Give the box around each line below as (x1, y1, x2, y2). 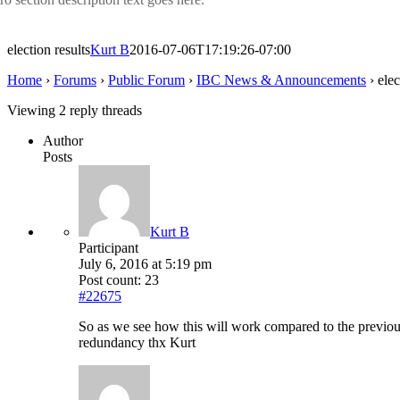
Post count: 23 (79, 272, 159, 288)
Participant (79, 240, 138, 256)
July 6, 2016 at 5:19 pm (79, 256, 212, 272)
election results (7, 42, 90, 58)
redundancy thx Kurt (79, 335, 196, 351)
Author (43, 133, 83, 149)
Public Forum (108, 72, 185, 88)
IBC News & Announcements (196, 72, 366, 88)
